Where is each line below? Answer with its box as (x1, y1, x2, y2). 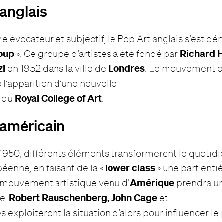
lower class (105, 161, 156, 174)
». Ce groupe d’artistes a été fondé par (14, 47, 180, 59)
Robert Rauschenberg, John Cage (9, 191, 158, 204)
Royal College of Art (15, 91, 102, 104)
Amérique (130, 176, 175, 189)
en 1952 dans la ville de (5, 62, 109, 74)
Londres (108, 61, 145, 74)
